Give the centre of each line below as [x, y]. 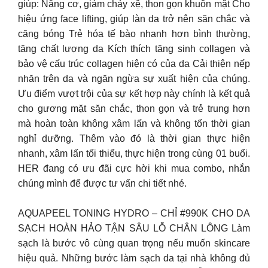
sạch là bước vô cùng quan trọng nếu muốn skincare [134, 243]
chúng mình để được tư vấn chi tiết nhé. [102, 183]
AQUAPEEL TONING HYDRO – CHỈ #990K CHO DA [134, 213]
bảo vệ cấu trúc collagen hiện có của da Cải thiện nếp [134, 63]
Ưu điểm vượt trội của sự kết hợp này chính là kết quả [134, 93]
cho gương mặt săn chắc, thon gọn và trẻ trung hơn [134, 108]
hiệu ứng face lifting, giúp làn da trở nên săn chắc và [134, 19]
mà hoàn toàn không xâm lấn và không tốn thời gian [134, 123]
